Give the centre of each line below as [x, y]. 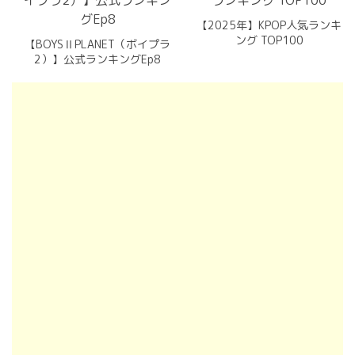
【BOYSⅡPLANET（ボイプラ [98, 44]
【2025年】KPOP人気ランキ [269, 25]
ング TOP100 [269, 40]
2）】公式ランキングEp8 [98, 59]
